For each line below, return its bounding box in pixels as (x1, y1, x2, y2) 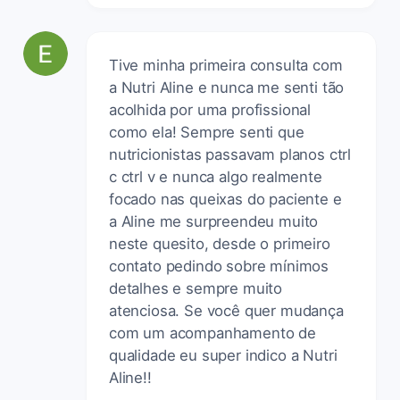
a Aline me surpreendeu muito (109, 212, 319, 230)
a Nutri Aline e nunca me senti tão (109, 78, 345, 96)
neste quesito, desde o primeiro (109, 234, 330, 253)
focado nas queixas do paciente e (109, 189, 342, 208)
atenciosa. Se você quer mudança (109, 301, 344, 320)
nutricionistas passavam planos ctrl (109, 145, 352, 163)
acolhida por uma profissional (109, 100, 312, 119)
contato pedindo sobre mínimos (109, 256, 329, 275)
